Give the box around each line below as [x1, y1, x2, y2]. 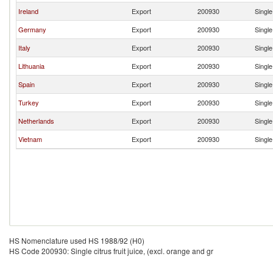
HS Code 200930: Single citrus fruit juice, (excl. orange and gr [9, 246, 213, 256]
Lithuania [18, 61, 44, 71]
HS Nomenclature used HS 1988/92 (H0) [9, 235, 144, 246]
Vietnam [18, 134, 42, 144]
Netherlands [18, 116, 54, 126]
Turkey [18, 97, 39, 107]
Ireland [18, 6, 38, 16]
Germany [18, 24, 46, 34]
